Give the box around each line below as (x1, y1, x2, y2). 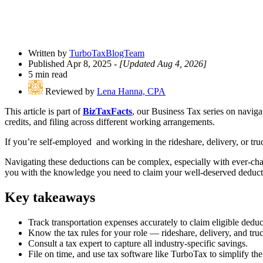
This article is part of (5, 106, 83, 117)
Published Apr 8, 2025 (28, 59, 112, 69)
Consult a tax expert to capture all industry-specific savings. (28, 238, 248, 248)
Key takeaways (5, 189, 95, 205)
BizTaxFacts (83, 106, 132, 117)
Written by (28, 48, 69, 59)
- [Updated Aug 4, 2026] (112, 59, 207, 69)
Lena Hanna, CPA (97, 86, 166, 97)
